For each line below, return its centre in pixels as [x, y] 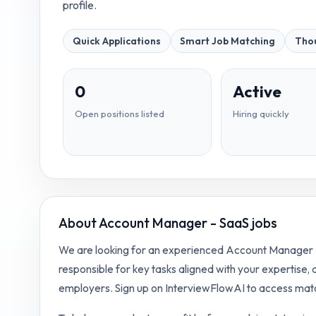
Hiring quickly [261, 114]
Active [257, 92]
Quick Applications [116, 41]
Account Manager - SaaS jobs [188, 223]
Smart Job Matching [228, 41]
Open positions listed [120, 114]
